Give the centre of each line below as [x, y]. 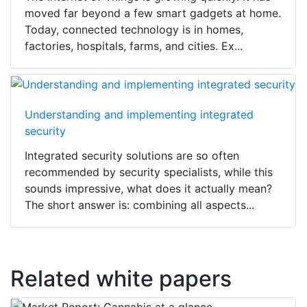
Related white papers [121, 278]
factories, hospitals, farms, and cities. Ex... [134, 46]
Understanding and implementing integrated [139, 114]
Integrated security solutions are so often [132, 155]
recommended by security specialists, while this [149, 172]
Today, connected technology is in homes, [134, 30]
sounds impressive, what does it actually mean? [148, 188]
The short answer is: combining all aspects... [139, 205]
